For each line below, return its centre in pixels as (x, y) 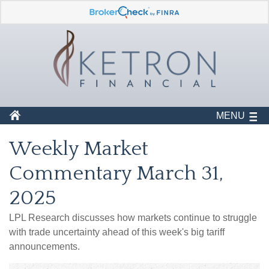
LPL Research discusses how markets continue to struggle (133, 218)
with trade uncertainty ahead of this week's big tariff (117, 232)
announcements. (44, 247)
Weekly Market (79, 149)
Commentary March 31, (116, 174)
